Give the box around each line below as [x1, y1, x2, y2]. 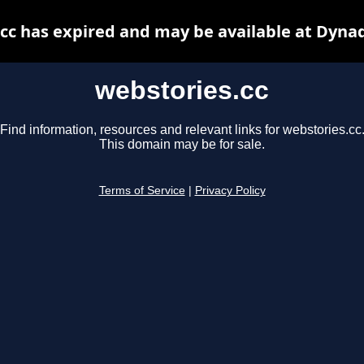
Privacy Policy [194, 184, 266, 197]
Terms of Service [98, 184, 185, 197]
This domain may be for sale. [99, 137, 265, 152]
